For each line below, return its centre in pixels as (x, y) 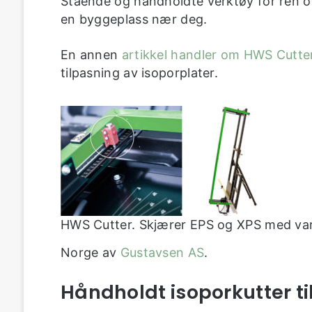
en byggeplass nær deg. (135, 19)
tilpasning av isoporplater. (139, 72)
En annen (89, 54)
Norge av (90, 252)
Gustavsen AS (162, 252)
